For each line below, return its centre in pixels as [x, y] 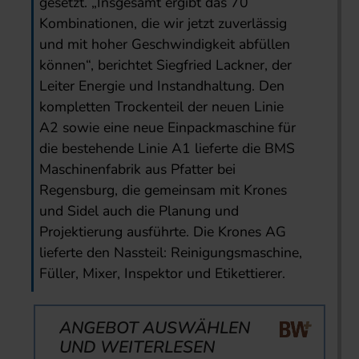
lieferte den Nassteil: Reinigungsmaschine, [171, 253]
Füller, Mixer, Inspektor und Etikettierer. [163, 274]
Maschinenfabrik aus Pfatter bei [138, 169]
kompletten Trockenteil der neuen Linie [162, 107]
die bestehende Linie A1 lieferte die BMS [167, 149]
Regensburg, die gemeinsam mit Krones [163, 190]
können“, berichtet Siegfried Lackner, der [166, 65]
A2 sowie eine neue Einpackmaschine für [168, 128]
